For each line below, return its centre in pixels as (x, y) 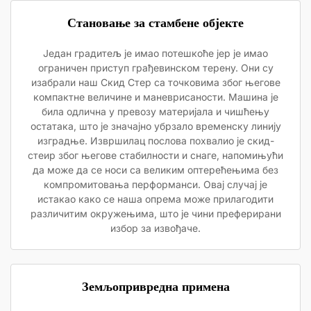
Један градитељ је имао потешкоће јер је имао (155, 53)
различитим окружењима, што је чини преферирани (155, 213)
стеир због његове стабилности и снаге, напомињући (155, 155)
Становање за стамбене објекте (155, 23)
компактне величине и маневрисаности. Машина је (155, 97)
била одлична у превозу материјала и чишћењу (155, 111)
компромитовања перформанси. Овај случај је (155, 184)
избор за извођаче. (155, 228)
